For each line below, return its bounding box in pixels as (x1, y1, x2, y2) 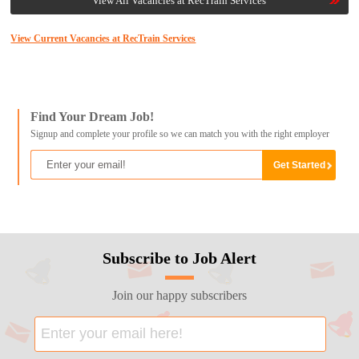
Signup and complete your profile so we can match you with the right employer (30, 128, 329, 140)
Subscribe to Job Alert (102, 248, 256, 267)
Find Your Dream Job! (30, 110, 154, 124)
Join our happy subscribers (111, 288, 247, 302)
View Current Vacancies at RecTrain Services (10, 33, 196, 45)
